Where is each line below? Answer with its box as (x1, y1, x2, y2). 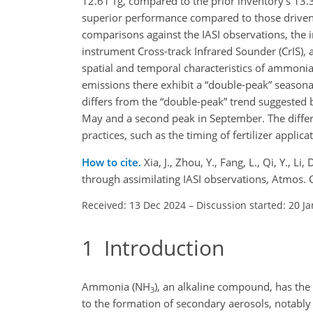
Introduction (94, 233, 224, 262)
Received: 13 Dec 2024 (82, 198, 186, 212)
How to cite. (82, 154, 144, 169)
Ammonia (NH (82, 279, 150, 293)
